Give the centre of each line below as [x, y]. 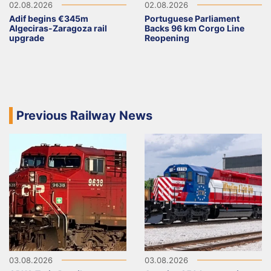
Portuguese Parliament [192, 18]
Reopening [167, 38]
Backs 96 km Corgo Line [194, 28]
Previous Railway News [84, 115]
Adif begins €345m [49, 18]
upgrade [27, 38]
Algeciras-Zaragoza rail [58, 28]
